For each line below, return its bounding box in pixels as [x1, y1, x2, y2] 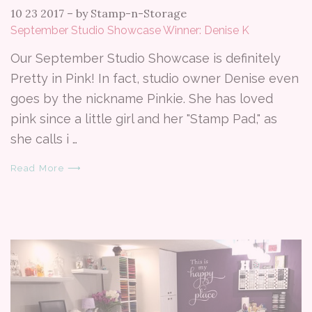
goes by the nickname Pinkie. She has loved [10, 91, 273, 106]
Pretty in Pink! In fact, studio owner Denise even [10, 70, 299, 86]
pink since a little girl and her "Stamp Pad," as [10, 111, 277, 126]
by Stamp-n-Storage [76, 6, 187, 20]
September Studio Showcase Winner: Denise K [10, 23, 249, 37]
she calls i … [10, 131, 77, 146]
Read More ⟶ [10, 162, 82, 173]
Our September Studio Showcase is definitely [10, 50, 281, 65]
